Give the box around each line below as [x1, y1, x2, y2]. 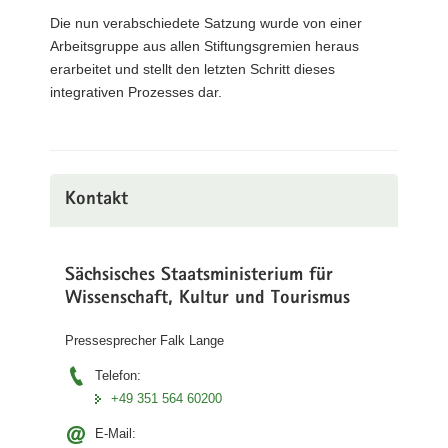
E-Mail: [95, 425, 136, 441]
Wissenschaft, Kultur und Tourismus [65, 290, 350, 309]
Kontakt [65, 191, 128, 210]
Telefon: [95, 367, 141, 383]
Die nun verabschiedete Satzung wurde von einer [50, 15, 362, 31]
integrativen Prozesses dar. [50, 84, 222, 100]
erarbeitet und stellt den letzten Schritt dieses [50, 61, 335, 77]
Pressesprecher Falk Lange [65, 332, 224, 348]
